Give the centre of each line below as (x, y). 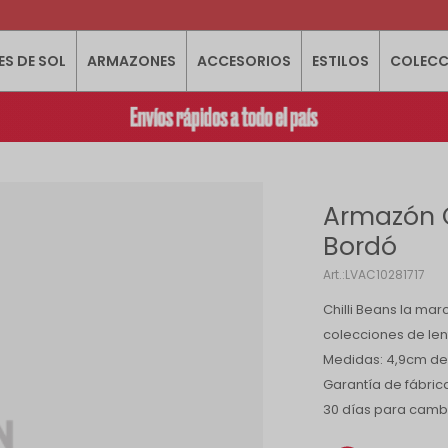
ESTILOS (340, 61)
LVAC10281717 (385, 274)
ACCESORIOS (243, 61)
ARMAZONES (131, 61)
